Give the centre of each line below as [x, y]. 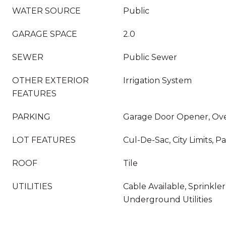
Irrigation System [157, 80]
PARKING [31, 117]
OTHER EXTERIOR [50, 80]
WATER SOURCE [46, 11]
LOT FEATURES [44, 140]
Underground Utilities [167, 200]
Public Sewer [150, 57]
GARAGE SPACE [45, 34]
